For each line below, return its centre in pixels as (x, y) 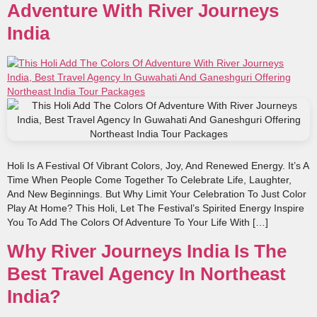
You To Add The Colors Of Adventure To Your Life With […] (138, 223)
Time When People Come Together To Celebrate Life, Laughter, (149, 180)
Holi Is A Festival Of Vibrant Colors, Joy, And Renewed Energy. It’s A (158, 166)
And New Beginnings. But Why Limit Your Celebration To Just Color (157, 194)
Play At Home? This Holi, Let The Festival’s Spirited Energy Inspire (156, 208)
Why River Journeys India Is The (147, 251)
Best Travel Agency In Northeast (146, 273)
